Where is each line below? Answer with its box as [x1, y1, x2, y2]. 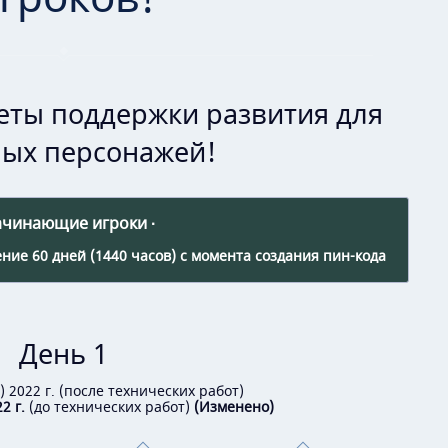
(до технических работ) [25, 396, 194, 418]
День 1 [19, 336, 108, 376]
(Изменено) [194, 396, 274, 418]
